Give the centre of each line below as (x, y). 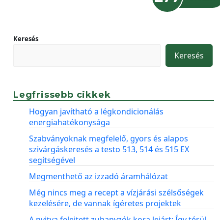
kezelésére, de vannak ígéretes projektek (105, 203)
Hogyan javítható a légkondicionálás (96, 111)
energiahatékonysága (69, 122)
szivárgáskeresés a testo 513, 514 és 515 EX (109, 149)
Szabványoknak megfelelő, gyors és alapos (109, 138)
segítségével (52, 160)
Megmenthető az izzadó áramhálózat (98, 176)
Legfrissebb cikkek (62, 95)
